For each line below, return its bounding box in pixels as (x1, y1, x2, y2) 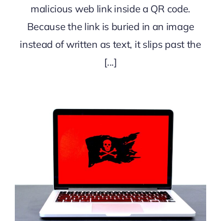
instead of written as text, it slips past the (20, 37, 201, 50)
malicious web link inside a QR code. (30, 2, 191, 15)
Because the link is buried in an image (27, 20, 194, 33)
